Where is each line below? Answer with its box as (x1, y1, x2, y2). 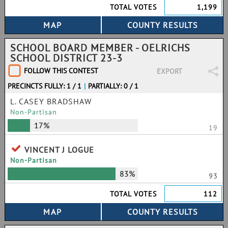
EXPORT (156, 67, 182, 76)
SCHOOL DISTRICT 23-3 (10, 51, 123, 65)
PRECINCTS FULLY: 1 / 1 (8, 81, 81, 91)
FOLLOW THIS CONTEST (24, 66, 98, 75)
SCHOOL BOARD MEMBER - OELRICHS (10, 41, 190, 54)
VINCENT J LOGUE (24, 145, 94, 155)
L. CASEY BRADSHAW (10, 96, 92, 106)
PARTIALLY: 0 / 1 (88, 81, 139, 91)
